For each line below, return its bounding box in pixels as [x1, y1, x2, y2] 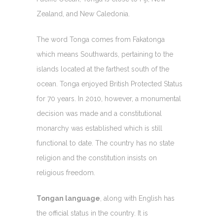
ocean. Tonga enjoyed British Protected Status [37, 80, 183, 88]
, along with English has [100, 194, 175, 202]
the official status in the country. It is [37, 209, 148, 217]
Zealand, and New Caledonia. [37, 10, 130, 18]
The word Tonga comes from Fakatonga [37, 36, 165, 43]
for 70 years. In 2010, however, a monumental [37, 95, 181, 103]
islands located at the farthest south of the [37, 65, 169, 73]
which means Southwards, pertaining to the [37, 50, 173, 58]
